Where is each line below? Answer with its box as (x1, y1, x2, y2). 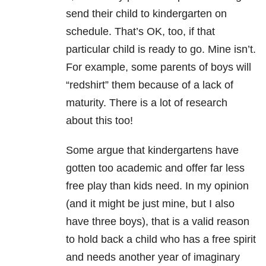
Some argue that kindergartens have (66, 144, 239, 157)
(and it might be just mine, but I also (66, 198, 235, 210)
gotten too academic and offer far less (66, 162, 245, 175)
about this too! (66, 115, 133, 127)
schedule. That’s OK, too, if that (66, 26, 215, 38)
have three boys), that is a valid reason (66, 216, 249, 228)
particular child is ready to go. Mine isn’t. (66, 43, 256, 56)
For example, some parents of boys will (66, 61, 251, 74)
